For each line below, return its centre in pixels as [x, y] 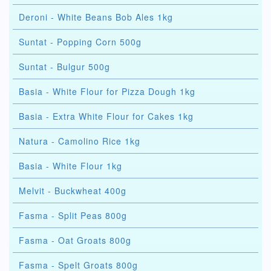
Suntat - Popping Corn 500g [80, 42]
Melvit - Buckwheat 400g [73, 191]
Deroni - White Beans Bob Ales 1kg [96, 17]
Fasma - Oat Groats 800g [75, 240]
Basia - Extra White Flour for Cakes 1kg [106, 116]
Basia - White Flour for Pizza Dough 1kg [107, 91]
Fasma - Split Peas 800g [73, 215]
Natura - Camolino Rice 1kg [80, 141]
